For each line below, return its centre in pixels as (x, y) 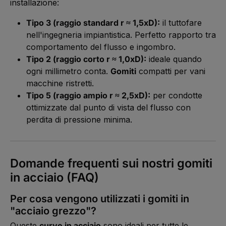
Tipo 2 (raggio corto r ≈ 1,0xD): (86, 59)
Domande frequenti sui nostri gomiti (111, 163)
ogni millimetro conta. (68, 71)
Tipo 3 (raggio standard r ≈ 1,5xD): (93, 22)
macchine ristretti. (60, 83)
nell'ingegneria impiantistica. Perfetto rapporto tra (121, 35)
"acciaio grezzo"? (53, 211)
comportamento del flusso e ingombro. (101, 47)
